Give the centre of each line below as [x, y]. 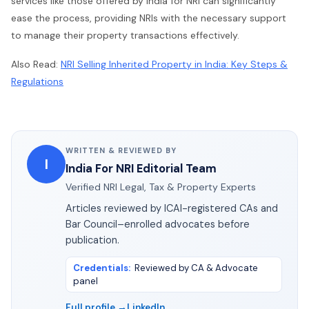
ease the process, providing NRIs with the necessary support [149, 18]
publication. [92, 240]
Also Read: [36, 64]
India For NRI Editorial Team [141, 169]
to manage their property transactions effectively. [125, 35]
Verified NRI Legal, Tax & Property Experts [161, 187]
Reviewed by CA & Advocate [196, 268]
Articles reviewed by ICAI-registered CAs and [172, 209]
